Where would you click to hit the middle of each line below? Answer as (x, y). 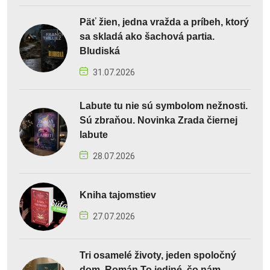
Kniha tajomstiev (118, 195)
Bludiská (100, 51)
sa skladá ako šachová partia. (147, 37)
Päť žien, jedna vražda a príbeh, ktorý (164, 22)
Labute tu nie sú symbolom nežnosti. (164, 106)
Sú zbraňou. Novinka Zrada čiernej (159, 121)
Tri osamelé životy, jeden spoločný (158, 256)
